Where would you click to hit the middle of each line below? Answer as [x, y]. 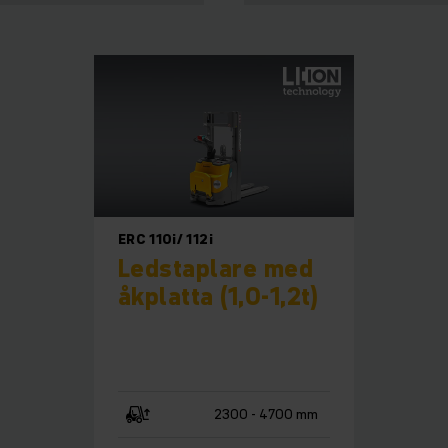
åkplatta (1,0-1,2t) [218, 297]
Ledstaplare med [216, 269]
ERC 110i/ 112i [165, 239]
